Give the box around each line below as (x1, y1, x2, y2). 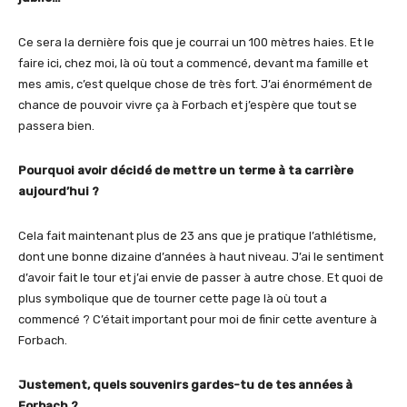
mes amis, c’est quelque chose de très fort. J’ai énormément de (18, 77, 372, 92)
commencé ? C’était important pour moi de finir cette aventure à (18, 313, 377, 327)
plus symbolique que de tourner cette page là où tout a (18, 292, 327, 306)
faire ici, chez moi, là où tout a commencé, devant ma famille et (18, 56, 368, 71)
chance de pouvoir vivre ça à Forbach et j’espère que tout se (18, 98, 357, 113)
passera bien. (18, 119, 94, 134)
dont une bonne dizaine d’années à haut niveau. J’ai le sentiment (18, 250, 383, 264)
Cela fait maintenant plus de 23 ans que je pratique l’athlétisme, (18, 229, 376, 243)
